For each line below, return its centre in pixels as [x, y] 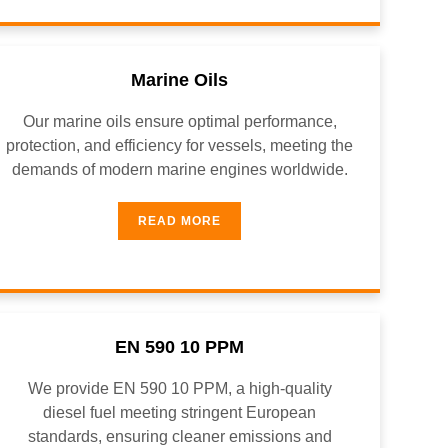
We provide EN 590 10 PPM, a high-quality [179, 388]
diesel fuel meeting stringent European [180, 412]
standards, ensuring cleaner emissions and [179, 436]
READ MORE [180, 221]
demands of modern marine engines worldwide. [179, 169]
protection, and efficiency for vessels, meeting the [180, 145]
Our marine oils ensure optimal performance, [179, 121]
